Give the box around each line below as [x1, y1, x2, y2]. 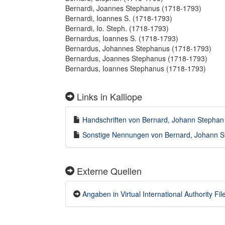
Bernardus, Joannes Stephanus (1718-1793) [65, 53, 207, 63]
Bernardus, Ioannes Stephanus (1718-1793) [65, 63, 206, 73]
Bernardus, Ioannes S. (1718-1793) [65, 33, 178, 43]
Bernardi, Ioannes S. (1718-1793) [65, 13, 172, 23]
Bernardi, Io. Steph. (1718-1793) [65, 23, 169, 33]
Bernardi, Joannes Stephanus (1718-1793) [65, 3, 201, 13]
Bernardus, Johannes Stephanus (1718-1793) [65, 43, 211, 53]
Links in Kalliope [74, 90, 142, 103]
